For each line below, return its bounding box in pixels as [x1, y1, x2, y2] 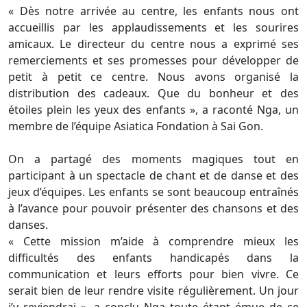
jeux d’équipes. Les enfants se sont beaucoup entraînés [8, 184, 299, 199]
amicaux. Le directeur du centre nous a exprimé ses [8, 36, 299, 51]
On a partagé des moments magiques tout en [8, 151, 299, 167]
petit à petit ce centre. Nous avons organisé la [8, 69, 299, 84]
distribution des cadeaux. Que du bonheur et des [8, 85, 299, 101]
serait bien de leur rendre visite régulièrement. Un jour [8, 282, 299, 298]
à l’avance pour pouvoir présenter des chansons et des [8, 200, 299, 216]
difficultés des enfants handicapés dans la [8, 249, 299, 265]
